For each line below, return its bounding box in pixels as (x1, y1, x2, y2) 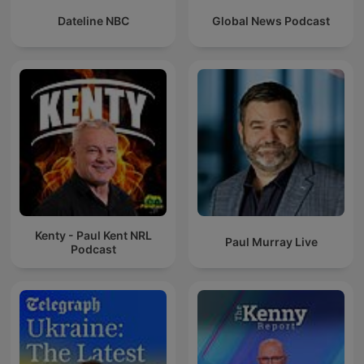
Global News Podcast (212, 14, 330, 28)
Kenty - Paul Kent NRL (34, 227, 152, 242)
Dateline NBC (57, 14, 129, 28)
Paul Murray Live (224, 235, 318, 249)
